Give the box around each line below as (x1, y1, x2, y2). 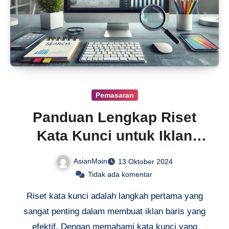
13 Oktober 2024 (118, 157, 173, 166)
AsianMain (74, 156, 107, 165)
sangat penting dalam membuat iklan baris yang (24, 206, 205, 216)
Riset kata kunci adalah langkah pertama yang (26, 191, 203, 201)
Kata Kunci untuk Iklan (37, 127, 192, 144)
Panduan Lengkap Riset (33, 109, 196, 125)
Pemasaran (95, 90, 134, 99)
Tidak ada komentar (87, 170, 152, 178)
